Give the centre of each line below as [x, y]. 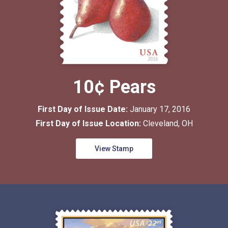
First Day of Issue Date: [84, 109]
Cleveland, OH [168, 123]
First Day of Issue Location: [89, 123]
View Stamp [114, 149]
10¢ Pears [114, 87]
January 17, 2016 [160, 109]
